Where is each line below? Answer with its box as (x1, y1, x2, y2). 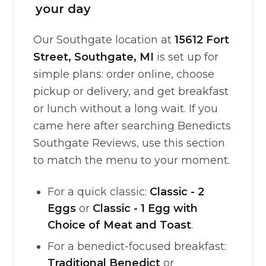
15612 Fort (175, 33, 229, 46)
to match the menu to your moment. (33, 154, 230, 167)
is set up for (154, 50, 218, 64)
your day (36, 2, 91, 16)
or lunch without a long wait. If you (33, 102, 218, 115)
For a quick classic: (47, 185, 150, 198)
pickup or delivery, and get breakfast (33, 85, 229, 98)
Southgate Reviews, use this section (33, 137, 225, 150)
